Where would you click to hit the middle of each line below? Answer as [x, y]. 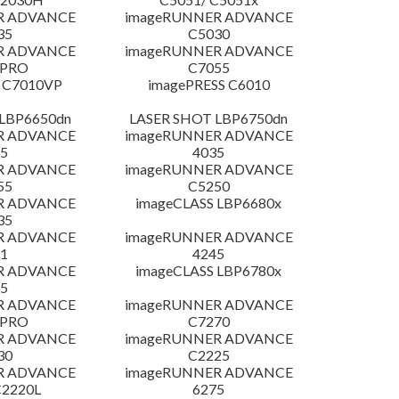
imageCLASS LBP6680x [209, 203]
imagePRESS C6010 [208, 85]
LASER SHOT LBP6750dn [209, 118]
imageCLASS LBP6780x [209, 271]
